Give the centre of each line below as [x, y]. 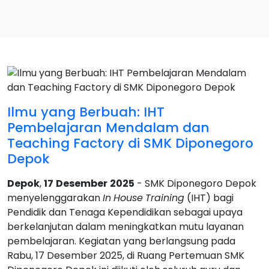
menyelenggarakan [55, 198]
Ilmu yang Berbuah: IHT [86, 112]
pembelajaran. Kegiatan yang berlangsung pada [121, 241]
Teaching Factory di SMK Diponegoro [130, 143]
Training [165, 198]
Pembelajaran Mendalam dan [108, 128]
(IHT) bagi [209, 198]
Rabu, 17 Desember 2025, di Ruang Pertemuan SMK [126, 255]
